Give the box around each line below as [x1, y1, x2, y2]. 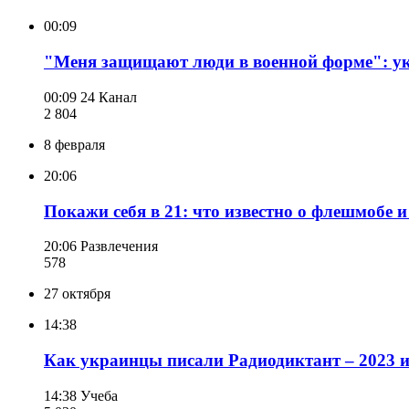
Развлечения [80, 238, 158, 255]
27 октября [44, 286, 110, 302]
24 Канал [80, 89, 137, 105]
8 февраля [44, 136, 105, 152]
